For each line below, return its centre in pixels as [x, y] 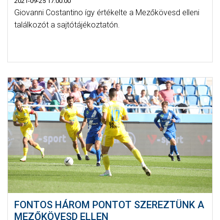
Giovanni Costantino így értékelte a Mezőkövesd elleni [107, 13]
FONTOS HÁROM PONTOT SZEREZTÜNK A [109, 205]
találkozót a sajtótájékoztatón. [67, 25]
